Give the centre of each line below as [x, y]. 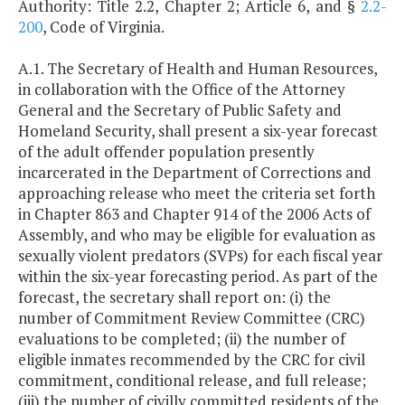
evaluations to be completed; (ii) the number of [182, 339]
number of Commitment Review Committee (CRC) [192, 318]
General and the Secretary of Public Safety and [180, 110]
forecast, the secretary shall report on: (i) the [174, 297]
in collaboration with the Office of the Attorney [182, 89]
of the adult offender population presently [166, 152]
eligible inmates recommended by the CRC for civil [192, 360]
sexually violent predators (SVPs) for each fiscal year [200, 256]
